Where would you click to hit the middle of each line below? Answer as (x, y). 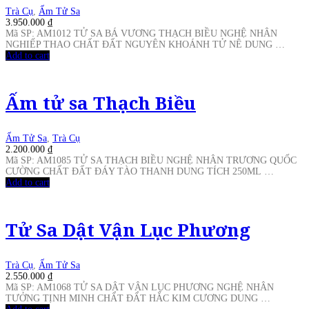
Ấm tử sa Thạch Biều (101, 103)
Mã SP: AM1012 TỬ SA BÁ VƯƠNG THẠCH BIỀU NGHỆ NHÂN (141, 34)
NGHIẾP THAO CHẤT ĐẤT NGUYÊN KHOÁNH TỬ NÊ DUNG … (145, 45)
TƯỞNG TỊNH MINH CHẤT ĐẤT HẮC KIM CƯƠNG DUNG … (138, 299)
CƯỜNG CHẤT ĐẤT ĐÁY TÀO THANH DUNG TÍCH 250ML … (140, 172)
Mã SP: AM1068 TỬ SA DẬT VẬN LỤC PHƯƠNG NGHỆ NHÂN (140, 288)
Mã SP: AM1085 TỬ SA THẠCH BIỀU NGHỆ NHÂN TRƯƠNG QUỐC (151, 161)
